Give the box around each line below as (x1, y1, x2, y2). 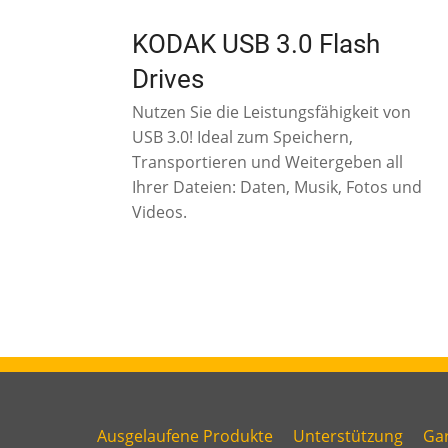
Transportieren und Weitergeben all (131, 150, 403, 173)
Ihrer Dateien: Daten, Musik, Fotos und (131, 175, 422, 198)
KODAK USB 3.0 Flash (131, 28, 380, 59)
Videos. (131, 200, 187, 223)
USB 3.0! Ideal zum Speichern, (131, 125, 353, 148)
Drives (131, 63, 204, 94)
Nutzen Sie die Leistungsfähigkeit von (131, 100, 411, 123)
